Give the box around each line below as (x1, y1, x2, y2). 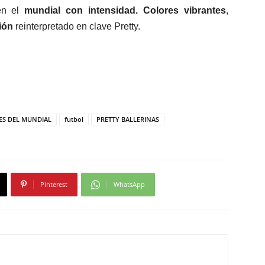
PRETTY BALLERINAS (96, 115, 159, 124)
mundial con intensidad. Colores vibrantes (24, 5, 227, 16)
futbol (64, 115, 83, 124)
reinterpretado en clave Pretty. (13, 21, 140, 32)
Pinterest (40, 180, 67, 189)
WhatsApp (114, 180, 145, 189)
